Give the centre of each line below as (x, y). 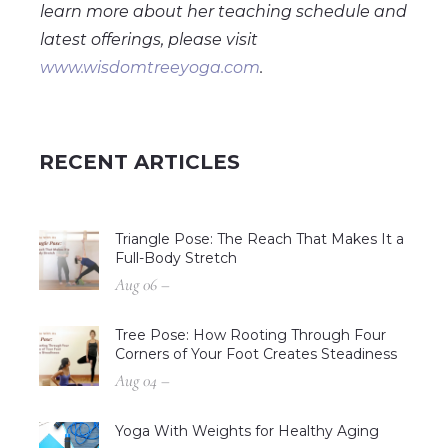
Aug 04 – (142, 381)
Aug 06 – (142, 285)
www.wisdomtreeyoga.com (150, 68)
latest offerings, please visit (149, 40)
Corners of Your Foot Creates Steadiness (256, 354)
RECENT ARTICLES (139, 162)
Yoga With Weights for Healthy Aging (247, 431)
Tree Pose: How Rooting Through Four (250, 335)
